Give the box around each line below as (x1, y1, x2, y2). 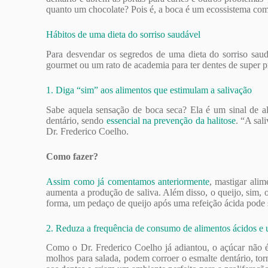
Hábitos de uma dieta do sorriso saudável (46, 29, 201, 39)
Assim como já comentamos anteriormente (46, 176, 209, 187)
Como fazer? (46, 151, 99, 162)
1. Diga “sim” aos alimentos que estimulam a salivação (46, 84, 252, 95)
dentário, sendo (46, 115, 106, 126)
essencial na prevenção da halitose (106, 115, 236, 126)
